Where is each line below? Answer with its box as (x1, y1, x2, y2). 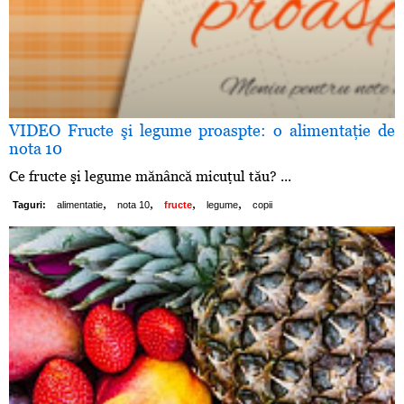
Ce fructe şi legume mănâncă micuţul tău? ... (9, 168, 291, 186)
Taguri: (13, 199, 46, 211)
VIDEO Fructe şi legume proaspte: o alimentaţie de (9, 121, 395, 141)
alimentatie (57, 199, 103, 211)
